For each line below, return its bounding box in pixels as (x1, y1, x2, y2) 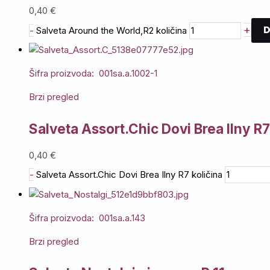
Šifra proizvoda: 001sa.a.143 (29, 212, 145, 224)
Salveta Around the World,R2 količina (36, 24, 187, 36)
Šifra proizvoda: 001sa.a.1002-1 (29, 67, 157, 80)
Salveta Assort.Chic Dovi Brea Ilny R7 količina (36, 169, 222, 181)
